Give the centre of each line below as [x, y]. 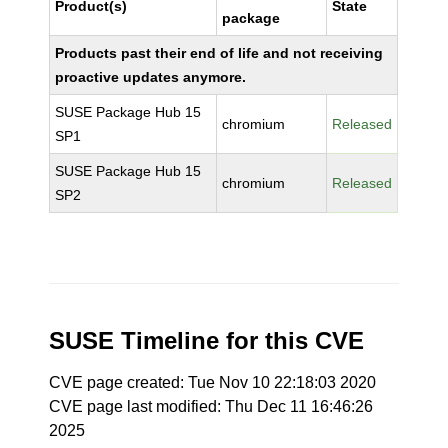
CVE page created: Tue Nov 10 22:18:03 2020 [213, 382]
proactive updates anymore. [151, 77]
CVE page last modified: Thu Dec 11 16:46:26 [211, 406]
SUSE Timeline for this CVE [207, 340]
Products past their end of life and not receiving [219, 53]
